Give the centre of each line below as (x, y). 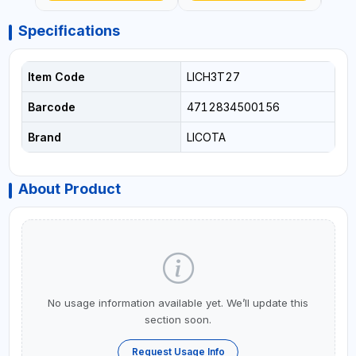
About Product (69, 189)
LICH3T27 (213, 77)
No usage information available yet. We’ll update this (178, 303)
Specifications (69, 31)
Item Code (56, 77)
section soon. (178, 320)
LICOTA (206, 137)
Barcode (51, 107)
